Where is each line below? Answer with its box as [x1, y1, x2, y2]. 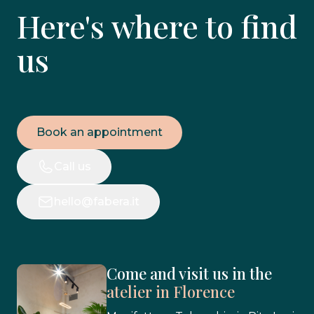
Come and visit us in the [107, 263, 272, 285]
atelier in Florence [107, 281, 235, 303]
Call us [54, 160, 91, 174]
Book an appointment [36, 125, 163, 139]
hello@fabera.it [54, 195, 139, 209]
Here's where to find [17, 5, 297, 47]
